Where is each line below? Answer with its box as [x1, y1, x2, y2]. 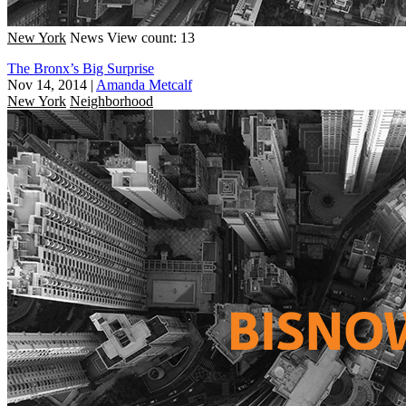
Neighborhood [70, 92, 153, 109]
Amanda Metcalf [96, 76, 192, 92]
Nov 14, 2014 [7, 76, 87, 92]
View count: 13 [107, 29, 195, 45]
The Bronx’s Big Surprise [7, 60, 154, 76]
